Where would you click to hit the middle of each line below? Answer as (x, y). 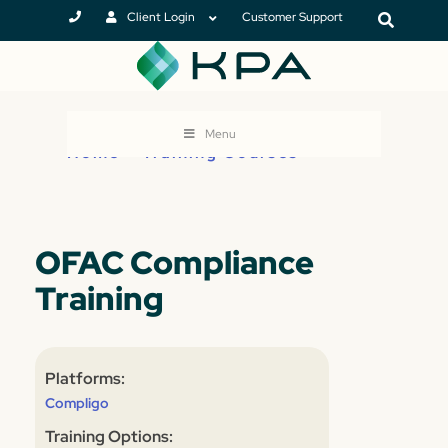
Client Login (160, 17)
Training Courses (221, 152)
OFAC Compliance (174, 262)
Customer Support (292, 17)
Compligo (77, 403)
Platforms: (85, 378)
